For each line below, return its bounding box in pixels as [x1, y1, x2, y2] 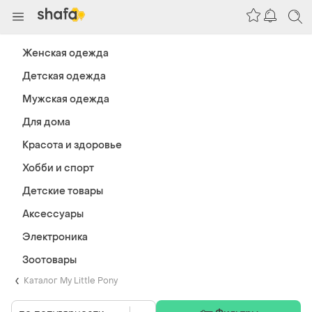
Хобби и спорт [22, 162, 94, 175]
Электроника [22, 231, 88, 244]
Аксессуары [22, 208, 84, 221]
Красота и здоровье [22, 139, 122, 152]
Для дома [22, 116, 70, 129]
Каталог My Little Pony [24, 274, 118, 286]
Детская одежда [22, 70, 106, 83]
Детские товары [22, 185, 103, 198]
